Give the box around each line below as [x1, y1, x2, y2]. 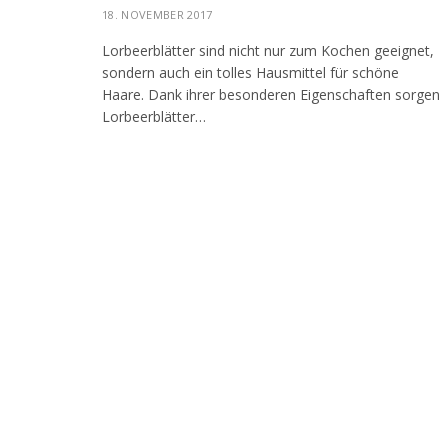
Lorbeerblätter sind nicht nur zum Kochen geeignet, [102, 41, 434, 61]
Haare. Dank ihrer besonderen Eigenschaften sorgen [102, 85, 440, 105]
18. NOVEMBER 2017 [102, 7, 213, 23]
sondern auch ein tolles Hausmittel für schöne [102, 63, 399, 83]
